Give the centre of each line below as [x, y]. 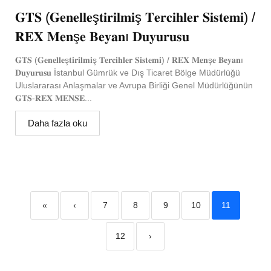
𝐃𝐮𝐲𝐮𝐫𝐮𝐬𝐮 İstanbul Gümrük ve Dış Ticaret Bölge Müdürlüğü [128, 72]
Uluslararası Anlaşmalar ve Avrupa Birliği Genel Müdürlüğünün [134, 85]
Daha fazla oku [57, 123]
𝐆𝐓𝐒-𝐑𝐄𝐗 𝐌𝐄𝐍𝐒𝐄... [54, 98]
